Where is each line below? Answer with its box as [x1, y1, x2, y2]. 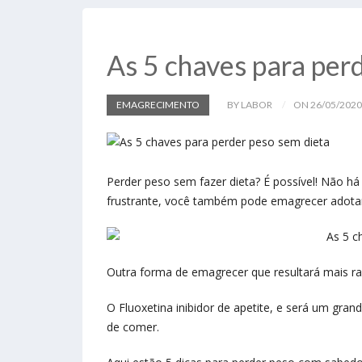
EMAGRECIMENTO [116, 99, 200, 111]
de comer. [107, 319, 162, 335]
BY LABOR [227, 99, 272, 111]
